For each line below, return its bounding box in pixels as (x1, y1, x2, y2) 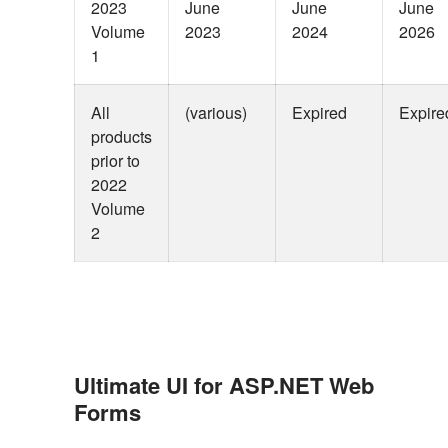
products (91, 125, 152, 148)
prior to (91, 149, 140, 172)
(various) (185, 101, 247, 124)
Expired (292, 101, 347, 124)
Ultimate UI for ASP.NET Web (74, 369, 374, 401)
